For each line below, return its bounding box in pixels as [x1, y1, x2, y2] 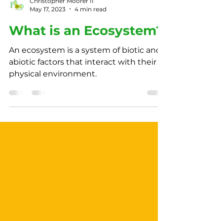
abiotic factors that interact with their [9, 76, 156, 86]
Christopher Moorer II [30, 16, 94, 24]
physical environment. [9, 88, 97, 98]
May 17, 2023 [30, 25, 66, 33]
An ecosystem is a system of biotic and [9, 65, 161, 74]
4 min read [74, 25, 107, 33]
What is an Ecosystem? [9, 42, 163, 58]
